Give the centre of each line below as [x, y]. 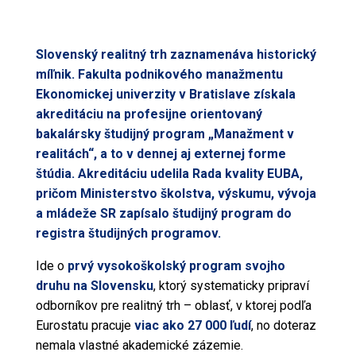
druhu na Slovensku [94, 286]
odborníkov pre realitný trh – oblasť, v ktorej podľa [173, 306]
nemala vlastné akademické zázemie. [139, 345]
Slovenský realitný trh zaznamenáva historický [176, 54]
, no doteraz [283, 325]
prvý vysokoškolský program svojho [176, 266]
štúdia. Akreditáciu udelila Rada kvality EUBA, [169, 174]
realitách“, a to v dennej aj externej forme [161, 154]
